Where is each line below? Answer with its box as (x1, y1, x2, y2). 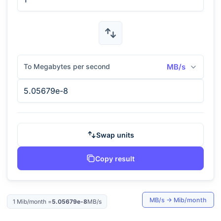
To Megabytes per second (24, 62, 110, 71)
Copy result (95, 154, 135, 163)
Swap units (96, 130, 134, 139)
